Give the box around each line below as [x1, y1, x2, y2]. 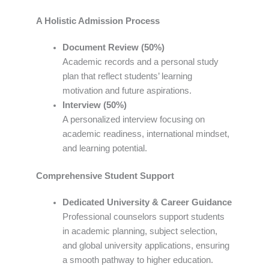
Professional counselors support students [62, 211, 225, 222]
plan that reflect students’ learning [62, 71, 192, 81]
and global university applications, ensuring [62, 240, 229, 250]
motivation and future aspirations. [62, 85, 192, 95]
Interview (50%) [62, 100, 127, 110]
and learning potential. [62, 143, 147, 153]
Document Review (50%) [62, 42, 165, 52]
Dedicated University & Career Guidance [62, 197, 232, 207]
